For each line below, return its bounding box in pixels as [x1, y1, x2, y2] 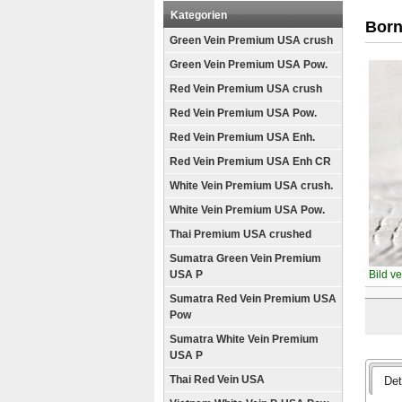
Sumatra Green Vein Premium [170, 252, 321, 265]
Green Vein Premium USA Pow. [170, 58, 328, 71]
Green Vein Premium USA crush [170, 34, 333, 47]
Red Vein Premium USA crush [170, 83, 322, 95]
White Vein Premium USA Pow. [170, 204, 325, 216]
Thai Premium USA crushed [170, 228, 311, 240]
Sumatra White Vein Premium [170, 333, 319, 345]
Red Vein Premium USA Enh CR [170, 155, 331, 168]
